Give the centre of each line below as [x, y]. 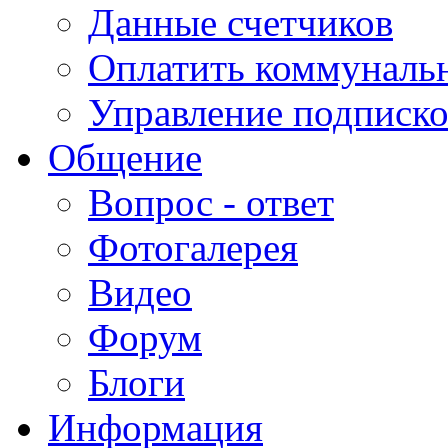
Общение [125, 157]
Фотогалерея [193, 247]
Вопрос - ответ [211, 202]
